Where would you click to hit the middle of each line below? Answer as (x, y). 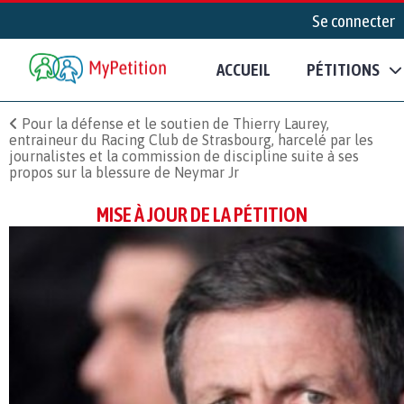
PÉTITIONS (343, 70)
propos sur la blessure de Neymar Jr (124, 172)
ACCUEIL (243, 70)
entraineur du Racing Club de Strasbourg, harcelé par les (191, 139)
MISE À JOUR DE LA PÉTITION (202, 214)
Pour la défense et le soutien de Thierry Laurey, (174, 123)
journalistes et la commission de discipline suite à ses (184, 156)
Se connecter (353, 21)
